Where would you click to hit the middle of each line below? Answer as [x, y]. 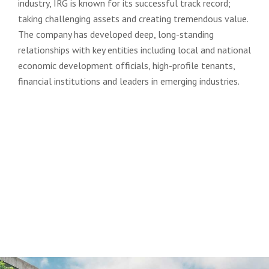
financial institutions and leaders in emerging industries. [129, 81]
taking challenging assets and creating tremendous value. [133, 19]
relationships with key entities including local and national [134, 50]
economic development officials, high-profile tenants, [126, 65]
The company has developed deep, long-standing [116, 34]
